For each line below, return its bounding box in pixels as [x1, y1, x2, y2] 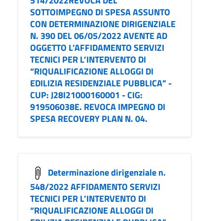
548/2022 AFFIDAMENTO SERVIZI [30, 180, 160, 194]
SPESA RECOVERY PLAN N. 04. [30, 112, 147, 126]
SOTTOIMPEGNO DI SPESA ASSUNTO [30, 5, 170, 19]
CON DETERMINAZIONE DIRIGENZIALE [30, 17, 176, 31]
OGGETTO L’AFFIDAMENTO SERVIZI [30, 41, 164, 55]
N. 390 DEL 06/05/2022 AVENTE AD [30, 29, 167, 43]
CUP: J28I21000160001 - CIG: [30, 88, 143, 102]
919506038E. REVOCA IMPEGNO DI [30, 100, 165, 114]
